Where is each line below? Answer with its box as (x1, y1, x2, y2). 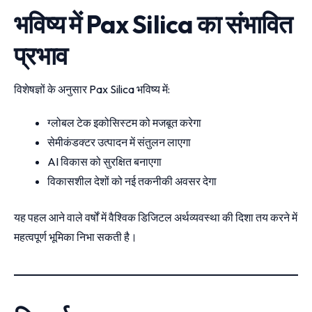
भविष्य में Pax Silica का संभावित (14, 8, 292, 40)
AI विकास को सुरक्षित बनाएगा (47, 154, 162, 169)
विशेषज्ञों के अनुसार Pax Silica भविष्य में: (14, 81, 170, 96)
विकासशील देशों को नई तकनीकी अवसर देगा (47, 173, 217, 188)
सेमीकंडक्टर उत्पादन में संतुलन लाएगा (47, 134, 191, 149)
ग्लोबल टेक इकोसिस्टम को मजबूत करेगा (47, 115, 201, 130)
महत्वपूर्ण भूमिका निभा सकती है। (14, 229, 137, 244)
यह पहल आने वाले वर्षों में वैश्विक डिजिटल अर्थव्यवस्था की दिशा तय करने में (14, 210, 297, 224)
